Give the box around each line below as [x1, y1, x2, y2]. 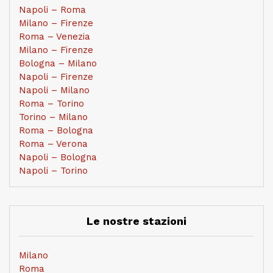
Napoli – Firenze [19, 71, 93, 82]
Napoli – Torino [19, 165, 88, 176]
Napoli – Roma [19, 4, 86, 15]
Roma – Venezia [19, 30, 90, 42]
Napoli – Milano [19, 84, 90, 96]
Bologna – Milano [19, 57, 97, 69]
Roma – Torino [19, 97, 84, 109]
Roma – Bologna [19, 124, 93, 136]
